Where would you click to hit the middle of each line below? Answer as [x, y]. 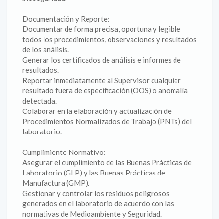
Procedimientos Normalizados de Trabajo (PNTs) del [107, 121]
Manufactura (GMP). [56, 183]
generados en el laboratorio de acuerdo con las [98, 203]
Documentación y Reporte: [66, 19]
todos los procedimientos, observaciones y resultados [109, 39]
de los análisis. [46, 49]
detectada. [40, 101]
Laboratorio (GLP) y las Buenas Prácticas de [94, 173]
